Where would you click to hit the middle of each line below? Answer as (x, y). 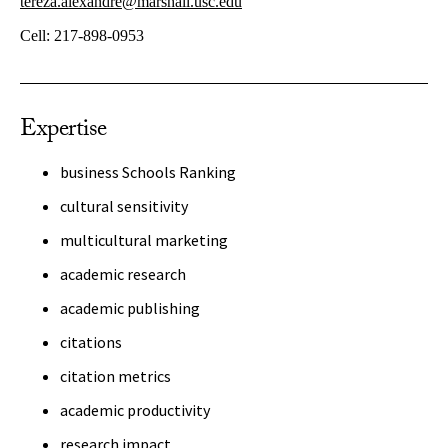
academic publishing (130, 308)
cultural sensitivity (124, 206)
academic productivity (135, 410)
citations (91, 342)
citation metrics (115, 376)
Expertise (63, 131)
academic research (123, 274)
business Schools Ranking (148, 172)
